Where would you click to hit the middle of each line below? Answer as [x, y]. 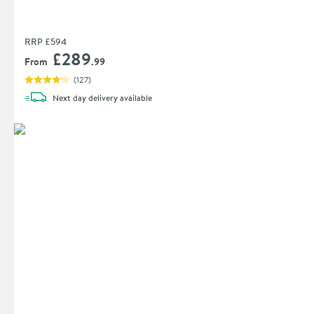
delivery [102, 97]
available [135, 97]
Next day [69, 97]
